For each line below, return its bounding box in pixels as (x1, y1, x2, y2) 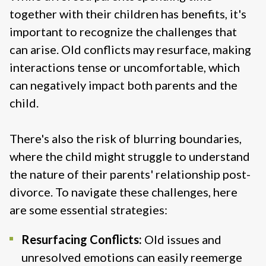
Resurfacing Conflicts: (21, 232, 142, 247)
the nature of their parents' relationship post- (9, 167, 251, 182)
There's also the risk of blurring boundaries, (9, 131, 242, 146)
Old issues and (142, 232, 221, 247)
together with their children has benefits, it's (9, 7, 246, 21)
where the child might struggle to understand (9, 149, 250, 164)
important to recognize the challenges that (9, 24, 237, 39)
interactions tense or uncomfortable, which (9, 60, 240, 75)
